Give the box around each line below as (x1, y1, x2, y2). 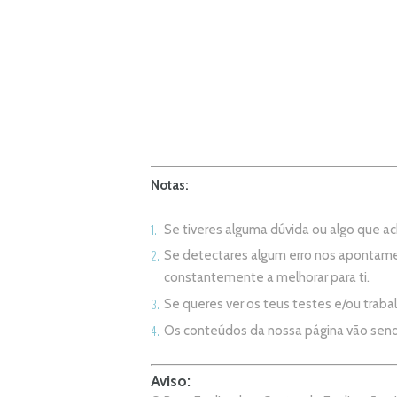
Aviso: (151, 372, 191, 391)
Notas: (151, 176, 189, 193)
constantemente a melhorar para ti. (164, 269, 370, 286)
